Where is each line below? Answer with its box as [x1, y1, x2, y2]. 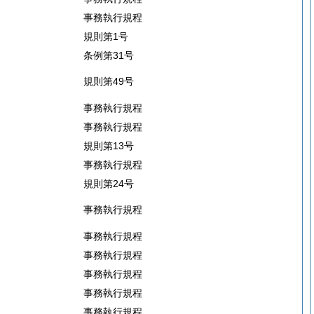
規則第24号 [83, 178, 134, 189]
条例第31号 [83, 50, 134, 61]
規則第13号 [83, 140, 134, 151]
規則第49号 [83, 76, 134, 87]
